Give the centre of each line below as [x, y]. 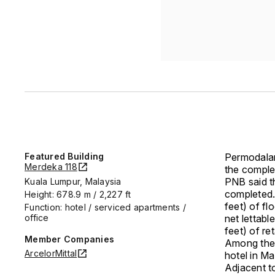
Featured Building [64, 156]
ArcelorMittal [51, 253]
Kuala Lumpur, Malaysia [73, 181]
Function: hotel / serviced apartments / [105, 207]
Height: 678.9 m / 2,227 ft [78, 194]
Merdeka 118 [51, 166]
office [37, 217]
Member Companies [69, 239]
